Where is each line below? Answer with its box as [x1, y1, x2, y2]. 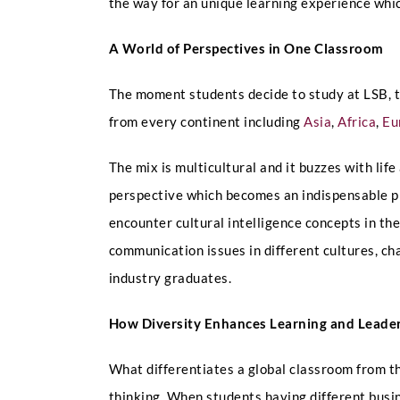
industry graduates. [108, 269, 232, 286]
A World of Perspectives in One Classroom [108, 39, 384, 56]
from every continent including [108, 112, 304, 129]
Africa [337, 112, 377, 129]
